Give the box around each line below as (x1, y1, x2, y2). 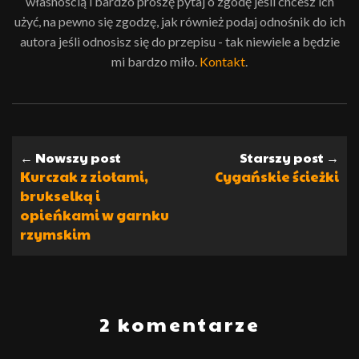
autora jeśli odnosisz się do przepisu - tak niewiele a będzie (19, 34, 340, 50)
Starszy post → (240, 148, 339, 167)
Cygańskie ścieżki (215, 167, 339, 187)
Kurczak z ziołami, (20, 167, 148, 187)
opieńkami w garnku (20, 205, 169, 225)
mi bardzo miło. (111, 54, 200, 70)
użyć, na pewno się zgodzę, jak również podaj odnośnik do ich (14, 14, 345, 30)
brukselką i (20, 186, 100, 206)
